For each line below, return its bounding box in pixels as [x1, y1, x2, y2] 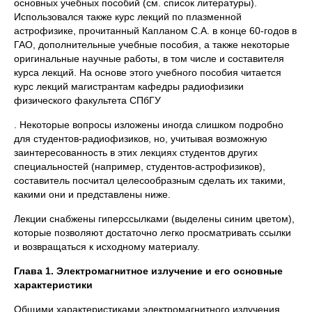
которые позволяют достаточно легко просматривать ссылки [14, 227, 291, 238]
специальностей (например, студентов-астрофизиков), [14, 161, 265, 172]
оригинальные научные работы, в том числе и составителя [14, 53, 284, 64]
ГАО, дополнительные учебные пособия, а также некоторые [14, 39, 290, 50]
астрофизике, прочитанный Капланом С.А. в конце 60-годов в [14, 25, 297, 36]
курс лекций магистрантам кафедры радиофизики [14, 81, 244, 92]
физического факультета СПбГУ [14, 95, 161, 106]
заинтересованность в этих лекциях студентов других [14, 147, 258, 158]
